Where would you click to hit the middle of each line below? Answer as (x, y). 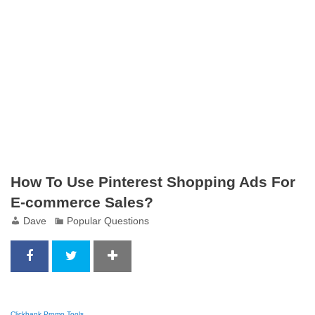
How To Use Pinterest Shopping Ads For (153, 182)
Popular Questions (108, 221)
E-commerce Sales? (82, 202)
